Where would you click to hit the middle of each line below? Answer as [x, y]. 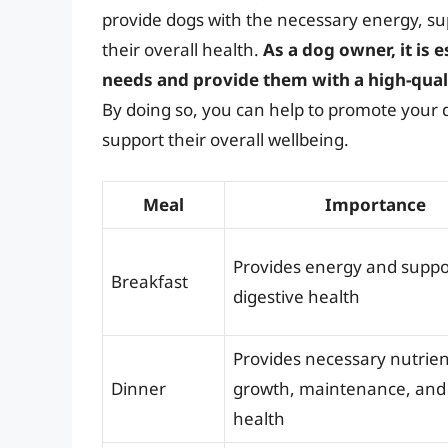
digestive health [296, 296]
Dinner [138, 388]
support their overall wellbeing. [225, 140]
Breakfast [149, 281]
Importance [375, 204]
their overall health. [182, 50]
